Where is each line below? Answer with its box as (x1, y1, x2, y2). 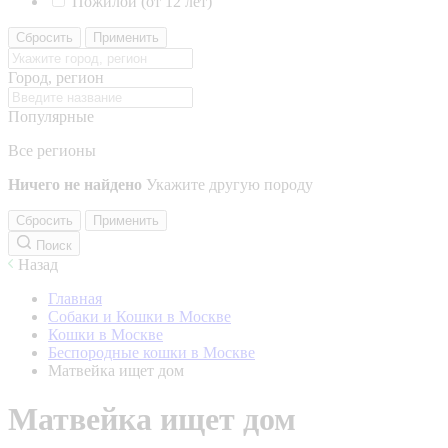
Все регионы (8, 142, 96, 159)
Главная (48, 290, 102, 307)
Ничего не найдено (8, 176, 142, 193)
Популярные (8, 108, 94, 125)
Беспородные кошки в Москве (48, 344, 255, 361)
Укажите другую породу (146, 176, 313, 193)
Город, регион (8, 69, 104, 86)
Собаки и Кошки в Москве (48, 308, 231, 325)
